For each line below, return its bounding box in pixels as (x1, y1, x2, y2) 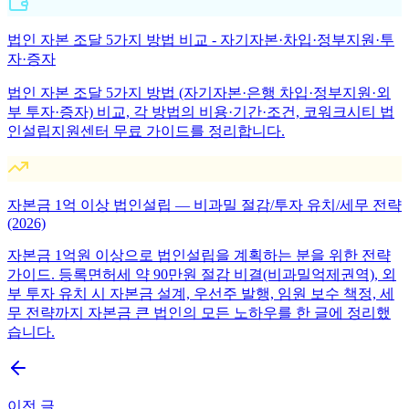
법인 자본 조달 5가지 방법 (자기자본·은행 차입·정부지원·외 (7, 84, 391, 100)
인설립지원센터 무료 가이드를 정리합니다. (7, 122, 285, 139)
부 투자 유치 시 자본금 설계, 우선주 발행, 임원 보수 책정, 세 (7, 285, 394, 301)
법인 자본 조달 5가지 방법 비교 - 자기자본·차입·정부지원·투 (7, 31, 394, 47)
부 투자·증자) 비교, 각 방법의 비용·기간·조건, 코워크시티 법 (7, 103, 394, 120)
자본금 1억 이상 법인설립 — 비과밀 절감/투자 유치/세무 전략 (7, 196, 402, 213)
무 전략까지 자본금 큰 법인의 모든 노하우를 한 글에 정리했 (7, 304, 391, 320)
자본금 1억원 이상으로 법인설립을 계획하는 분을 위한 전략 (7, 246, 391, 263)
